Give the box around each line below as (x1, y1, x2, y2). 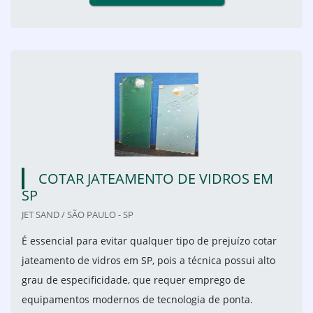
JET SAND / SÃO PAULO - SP (22, 208, 133, 221)
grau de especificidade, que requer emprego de (22, 273, 245, 287)
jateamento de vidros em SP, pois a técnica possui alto (22, 254, 275, 268)
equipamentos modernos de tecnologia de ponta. (22, 293, 256, 307)
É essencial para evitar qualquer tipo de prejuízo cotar (22, 234, 277, 248)
